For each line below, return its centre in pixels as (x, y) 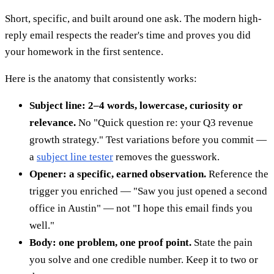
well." (42, 225)
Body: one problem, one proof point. (110, 242)
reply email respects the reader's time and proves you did (128, 35)
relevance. (53, 122)
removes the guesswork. (166, 157)
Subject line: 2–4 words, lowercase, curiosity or (136, 105)
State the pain (222, 242)
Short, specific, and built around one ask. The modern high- (133, 18)
